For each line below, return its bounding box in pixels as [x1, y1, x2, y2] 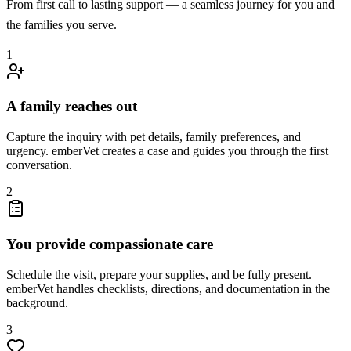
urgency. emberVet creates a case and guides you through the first [6, 144, 328, 158]
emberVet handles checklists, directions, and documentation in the [6, 281, 330, 295]
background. [6, 295, 68, 309]
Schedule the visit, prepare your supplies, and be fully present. [6, 267, 312, 281]
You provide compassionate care [6, 235, 213, 252]
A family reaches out [6, 98, 137, 115]
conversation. [6, 158, 72, 172]
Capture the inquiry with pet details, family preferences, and [6, 130, 301, 144]
